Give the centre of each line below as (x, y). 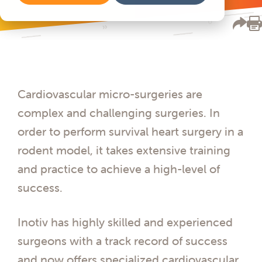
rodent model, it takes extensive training (124, 150)
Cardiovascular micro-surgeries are (110, 94)
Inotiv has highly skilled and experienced (125, 222)
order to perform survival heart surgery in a (130, 131)
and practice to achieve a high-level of (119, 168)
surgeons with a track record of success (123, 241)
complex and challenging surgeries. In (119, 112)
